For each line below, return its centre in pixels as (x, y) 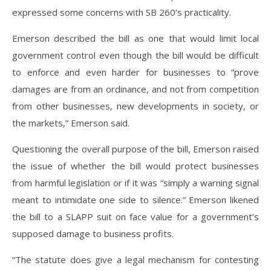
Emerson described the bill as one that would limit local (135, 38)
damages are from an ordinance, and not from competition (135, 89)
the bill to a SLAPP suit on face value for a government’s (135, 217)
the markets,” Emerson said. (73, 123)
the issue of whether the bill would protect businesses (135, 166)
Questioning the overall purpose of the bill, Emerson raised (135, 149)
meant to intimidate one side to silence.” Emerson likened (135, 200)
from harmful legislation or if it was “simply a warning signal (135, 183)
